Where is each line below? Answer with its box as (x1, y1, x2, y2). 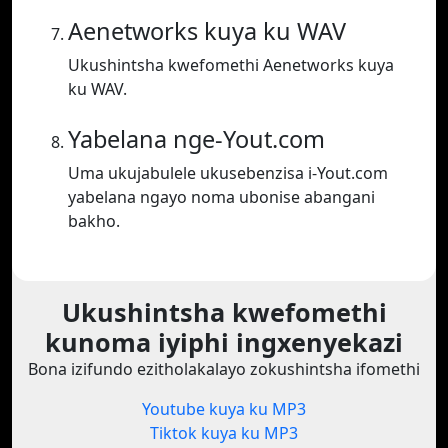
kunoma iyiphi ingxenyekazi (45, 325, 403, 360)
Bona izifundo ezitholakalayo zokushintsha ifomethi (28, 358, 420, 381)
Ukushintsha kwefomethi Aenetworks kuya (68, 54, 394, 77)
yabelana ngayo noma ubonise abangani (68, 186, 375, 209)
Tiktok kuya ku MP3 (150, 422, 298, 445)
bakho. (68, 210, 120, 233)
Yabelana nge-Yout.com (68, 123, 325, 156)
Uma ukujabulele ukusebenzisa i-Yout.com (68, 162, 388, 185)
